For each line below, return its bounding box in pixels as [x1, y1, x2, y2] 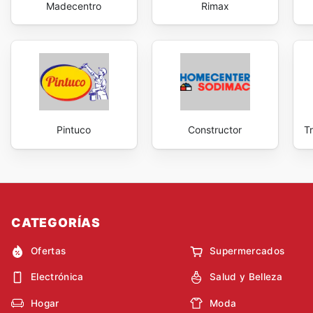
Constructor [188, 124, 242, 136]
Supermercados [210, 245, 285, 257]
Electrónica [31, 271, 84, 283]
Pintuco [57, 124, 92, 136]
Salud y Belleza [210, 271, 283, 283]
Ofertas [31, 245, 66, 257]
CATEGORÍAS [11, 214, 101, 230]
